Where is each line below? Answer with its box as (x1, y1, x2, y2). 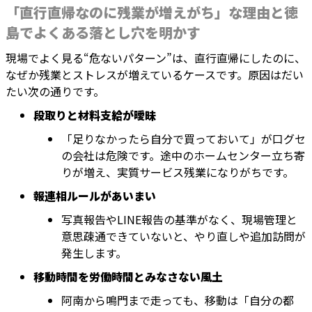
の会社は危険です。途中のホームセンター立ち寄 (61, 147, 305, 164)
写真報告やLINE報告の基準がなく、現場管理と (61, 211, 297, 228)
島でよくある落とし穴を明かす (6, 22, 201, 43)
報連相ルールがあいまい (33, 187, 156, 205)
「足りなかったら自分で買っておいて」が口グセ (61, 130, 306, 148)
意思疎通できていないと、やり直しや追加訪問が (61, 228, 306, 245)
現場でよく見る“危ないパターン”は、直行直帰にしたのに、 (6, 49, 306, 67)
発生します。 (61, 244, 127, 262)
